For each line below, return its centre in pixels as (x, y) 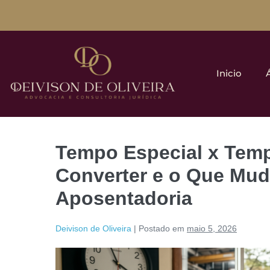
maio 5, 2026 (212, 229)
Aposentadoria (124, 199)
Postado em (162, 229)
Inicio (229, 74)
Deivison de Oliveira (93, 229)
